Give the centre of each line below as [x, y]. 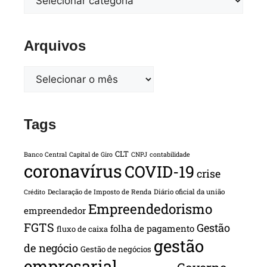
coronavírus [73, 170]
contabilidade [170, 154]
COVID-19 [159, 171]
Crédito [35, 192]
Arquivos [55, 45]
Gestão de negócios [116, 249]
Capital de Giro [91, 154]
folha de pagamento [152, 228]
